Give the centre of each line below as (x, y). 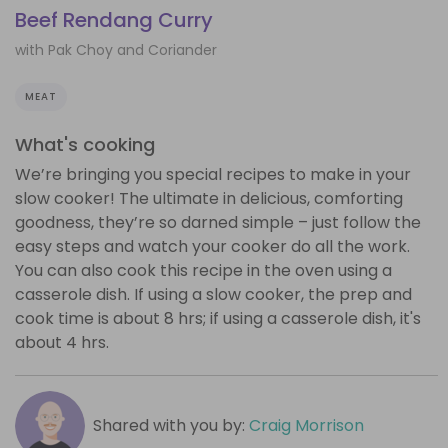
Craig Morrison (306, 425)
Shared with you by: (170, 425)
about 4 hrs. (62, 342)
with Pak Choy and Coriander (116, 49)
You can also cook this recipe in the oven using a (203, 270)
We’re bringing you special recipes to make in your (213, 174)
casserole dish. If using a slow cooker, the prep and (213, 294)
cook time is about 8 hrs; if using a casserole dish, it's (218, 318)
